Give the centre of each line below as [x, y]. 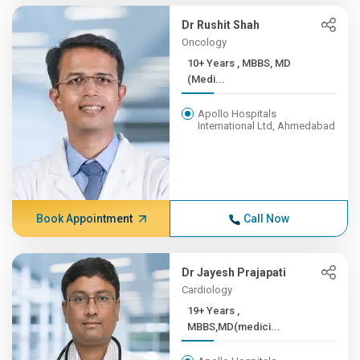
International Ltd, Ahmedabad [267, 126]
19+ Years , [213, 311]
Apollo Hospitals [237, 114]
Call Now [266, 219]
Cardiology [207, 290]
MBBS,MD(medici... [234, 327]
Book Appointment [84, 219]
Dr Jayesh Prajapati [234, 272]
